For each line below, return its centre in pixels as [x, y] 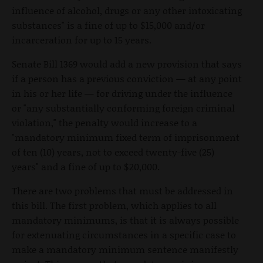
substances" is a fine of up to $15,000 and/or [108, 25]
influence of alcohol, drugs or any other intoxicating [127, 10]
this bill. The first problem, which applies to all [114, 205]
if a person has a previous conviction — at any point [127, 78]
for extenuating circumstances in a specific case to [124, 234]
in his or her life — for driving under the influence [122, 93]
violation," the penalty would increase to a [104, 122]
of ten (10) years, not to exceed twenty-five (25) [113, 151]
